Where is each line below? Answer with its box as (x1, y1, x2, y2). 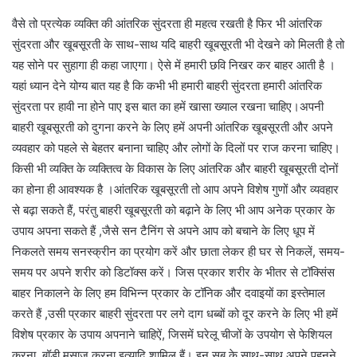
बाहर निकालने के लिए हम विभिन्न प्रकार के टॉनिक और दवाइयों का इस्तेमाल (12, 284, 325, 300)
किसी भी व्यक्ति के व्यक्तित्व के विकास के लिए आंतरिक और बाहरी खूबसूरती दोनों (12, 160, 338, 176)
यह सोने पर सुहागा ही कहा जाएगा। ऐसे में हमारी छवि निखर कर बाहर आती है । (12, 57, 335, 73)
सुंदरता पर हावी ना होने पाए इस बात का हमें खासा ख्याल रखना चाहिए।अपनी (12, 98, 324, 114)
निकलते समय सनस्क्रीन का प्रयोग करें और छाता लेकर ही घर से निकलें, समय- (12, 243, 345, 259)
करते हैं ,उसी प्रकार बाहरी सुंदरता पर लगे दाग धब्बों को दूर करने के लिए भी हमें (12, 305, 338, 321)
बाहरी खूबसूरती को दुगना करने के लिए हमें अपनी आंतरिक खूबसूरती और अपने (12, 119, 333, 135)
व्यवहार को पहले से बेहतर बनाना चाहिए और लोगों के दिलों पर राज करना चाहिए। (12, 139, 340, 155)
